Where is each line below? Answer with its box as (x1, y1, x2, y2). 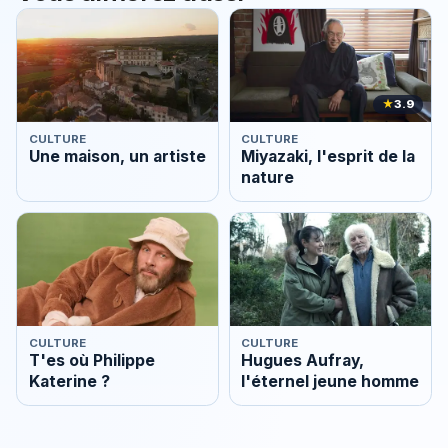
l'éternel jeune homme (241, 372, 420, 392)
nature (241, 168, 295, 188)
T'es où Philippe (28, 351, 155, 371)
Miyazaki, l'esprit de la (241, 147, 416, 167)
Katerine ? (28, 372, 110, 392)
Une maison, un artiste (28, 147, 206, 167)
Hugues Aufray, (241, 351, 365, 371)
